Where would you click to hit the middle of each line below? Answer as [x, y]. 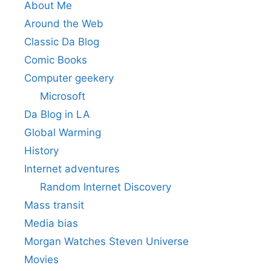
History [41, 150]
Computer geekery [69, 78]
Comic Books [56, 60]
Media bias [51, 223]
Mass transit [54, 205]
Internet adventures [72, 168]
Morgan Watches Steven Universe [106, 241]
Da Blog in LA [57, 114]
